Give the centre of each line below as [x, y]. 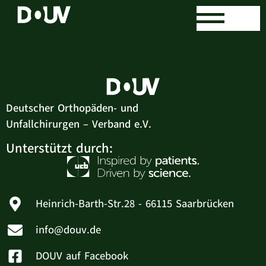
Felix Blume [99, 18]
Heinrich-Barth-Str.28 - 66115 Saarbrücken [135, 204]
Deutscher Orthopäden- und [72, 108]
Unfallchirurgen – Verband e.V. [79, 124]
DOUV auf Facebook [82, 256]
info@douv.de [69, 230]
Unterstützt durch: [59, 149]
